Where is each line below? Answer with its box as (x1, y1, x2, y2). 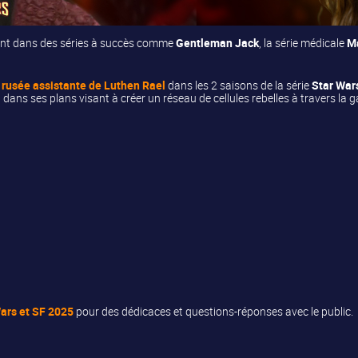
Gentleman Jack (176, 34, 260, 50)
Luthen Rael (101, 77, 166, 93)
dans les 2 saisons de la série (165, 77, 310, 93)
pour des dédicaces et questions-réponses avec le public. (74, 304, 354, 320)
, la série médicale (259, 34, 348, 50)
